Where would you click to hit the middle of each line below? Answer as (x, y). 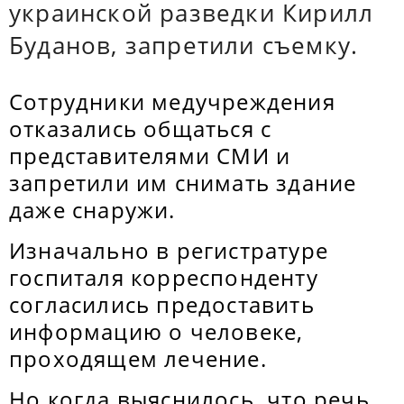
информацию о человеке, (156, 331)
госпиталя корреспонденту (164, 277)
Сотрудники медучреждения (172, 101)
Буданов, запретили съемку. (184, 45)
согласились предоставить (162, 304)
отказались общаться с (141, 129)
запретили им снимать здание (183, 183)
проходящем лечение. (138, 358)
